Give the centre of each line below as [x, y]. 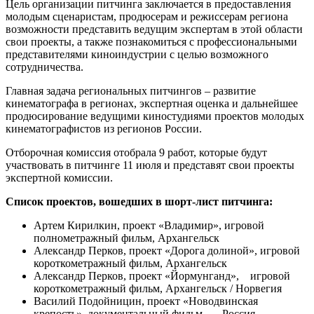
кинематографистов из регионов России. [104, 128]
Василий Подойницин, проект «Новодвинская [146, 301]
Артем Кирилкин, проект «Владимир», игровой [149, 225]
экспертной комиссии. [59, 177]
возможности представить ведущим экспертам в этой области [154, 29]
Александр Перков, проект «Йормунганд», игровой [162, 275]
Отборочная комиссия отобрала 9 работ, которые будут [136, 152]
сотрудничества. [45, 67]
